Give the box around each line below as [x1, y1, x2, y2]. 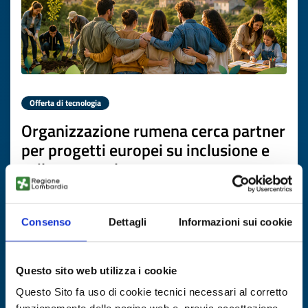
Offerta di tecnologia [30, 96, 101, 109]
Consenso [21, 215, 71, 228]
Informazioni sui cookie [178, 215, 292, 228]
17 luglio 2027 [138, 272, 208, 289]
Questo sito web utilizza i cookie [16, 264, 177, 276]
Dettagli [109, 215, 146, 228]
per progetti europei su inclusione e [21, 137, 269, 162]
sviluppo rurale [21, 157, 126, 181]
